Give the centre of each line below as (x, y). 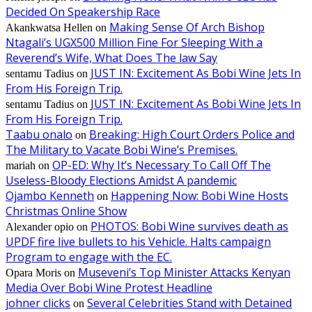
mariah (21, 165)
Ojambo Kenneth (50, 195)
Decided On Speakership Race (83, 11)
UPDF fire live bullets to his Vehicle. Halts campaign (138, 241)
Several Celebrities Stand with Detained (189, 303)
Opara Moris (33, 272)
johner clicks (38, 303)
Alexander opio (40, 226)
